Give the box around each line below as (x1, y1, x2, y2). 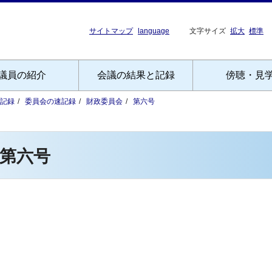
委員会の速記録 (25, 97, 76, 106)
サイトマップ (89, 27, 133, 35)
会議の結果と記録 (97, 70, 175, 80)
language (138, 27, 169, 35)
